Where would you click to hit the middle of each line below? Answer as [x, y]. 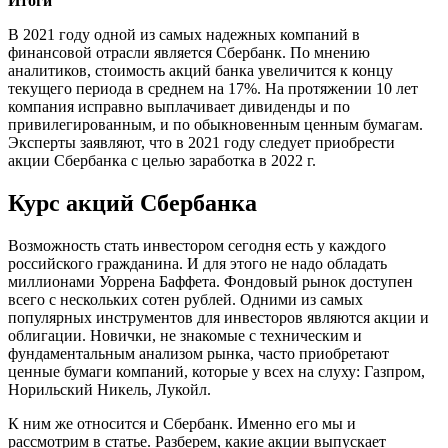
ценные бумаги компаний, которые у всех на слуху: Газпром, [216, 371]
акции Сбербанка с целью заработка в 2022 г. [162, 161]
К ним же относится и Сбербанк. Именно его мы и [182, 423]
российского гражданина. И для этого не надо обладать [197, 263]
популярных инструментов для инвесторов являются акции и [218, 317]
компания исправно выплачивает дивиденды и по [179, 107]
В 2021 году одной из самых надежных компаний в [184, 35]
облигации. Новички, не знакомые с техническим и [185, 335]
